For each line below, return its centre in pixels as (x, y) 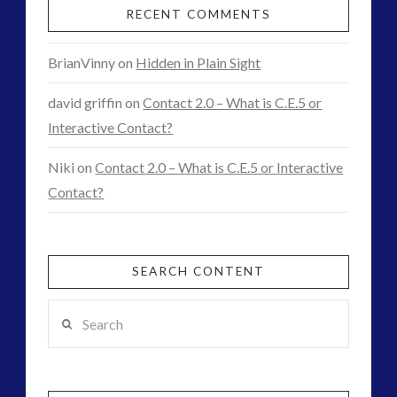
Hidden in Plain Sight (198, 63)
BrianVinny (82, 63)
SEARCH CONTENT (198, 271)
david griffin (86, 103)
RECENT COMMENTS (198, 14)
